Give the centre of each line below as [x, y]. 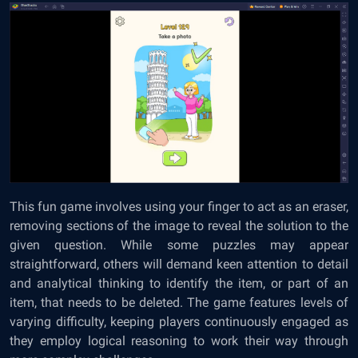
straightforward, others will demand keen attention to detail [179, 264]
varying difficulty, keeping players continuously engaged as [179, 321]
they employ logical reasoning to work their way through [179, 340]
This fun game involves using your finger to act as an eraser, [179, 206]
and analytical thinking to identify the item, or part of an [179, 283]
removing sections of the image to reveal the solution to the [179, 225]
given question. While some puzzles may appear [179, 245]
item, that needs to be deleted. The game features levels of [179, 302]
